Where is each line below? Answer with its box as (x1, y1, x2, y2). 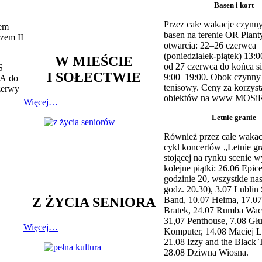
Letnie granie (212, 113, 256, 122)
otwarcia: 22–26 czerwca (164, 40, 256, 51)
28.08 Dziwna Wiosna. (164, 247, 249, 258)
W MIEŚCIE (54, 54, 133, 70)
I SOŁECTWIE (46, 70, 141, 85)
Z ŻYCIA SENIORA (32, 195, 156, 211)
